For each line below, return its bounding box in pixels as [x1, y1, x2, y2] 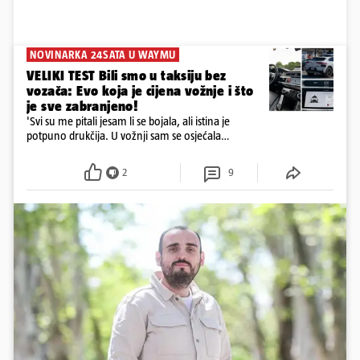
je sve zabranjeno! [27, 98, 138, 115]
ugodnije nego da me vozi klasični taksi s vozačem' [27, 143, 258, 157]
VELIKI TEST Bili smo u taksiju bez [27, 67, 227, 84]
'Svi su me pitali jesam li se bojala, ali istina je [27, 114, 230, 129]
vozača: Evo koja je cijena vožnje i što [27, 83, 254, 100]
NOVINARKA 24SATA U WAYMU [30, 48, 176, 62]
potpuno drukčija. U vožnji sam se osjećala [27, 129, 221, 143]
